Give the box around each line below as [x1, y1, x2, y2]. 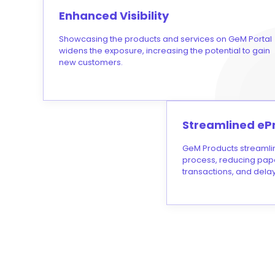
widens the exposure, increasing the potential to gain [59, 45, 270, 57]
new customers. [59, 56, 123, 69]
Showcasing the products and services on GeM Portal [59, 33, 272, 45]
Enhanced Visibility [59, 8, 169, 24]
